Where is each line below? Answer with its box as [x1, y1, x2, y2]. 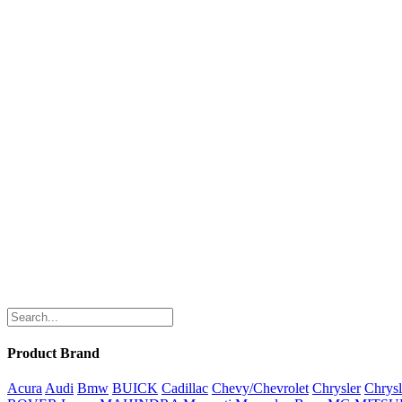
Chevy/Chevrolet [212, 380, 309, 397]
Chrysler [312, 380, 361, 397]
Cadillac [162, 380, 208, 397]
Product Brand [7, 345, 100, 362]
